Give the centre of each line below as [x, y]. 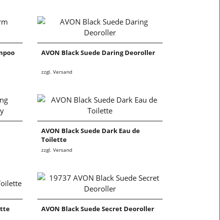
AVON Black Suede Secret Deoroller [98, 209]
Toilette [54, 140]
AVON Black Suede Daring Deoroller [98, 53]
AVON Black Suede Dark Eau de [91, 131]
